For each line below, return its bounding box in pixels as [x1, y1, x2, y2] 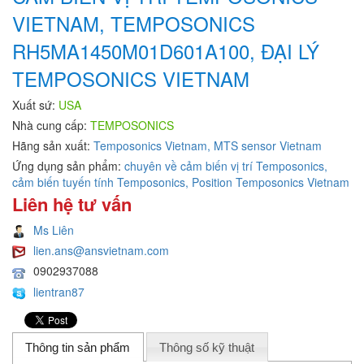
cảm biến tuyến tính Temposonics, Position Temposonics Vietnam [12, 173, 349, 190]
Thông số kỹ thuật [159, 340, 255, 354]
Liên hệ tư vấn [12, 190, 132, 217]
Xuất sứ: [12, 96, 58, 113]
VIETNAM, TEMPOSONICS [12, 8, 255, 37]
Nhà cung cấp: [12, 116, 90, 133]
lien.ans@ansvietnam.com [33, 241, 169, 258]
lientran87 [33, 283, 84, 300]
